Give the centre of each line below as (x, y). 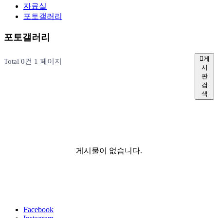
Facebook (38, 209)
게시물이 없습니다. (109, 150)
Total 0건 (18, 61)
